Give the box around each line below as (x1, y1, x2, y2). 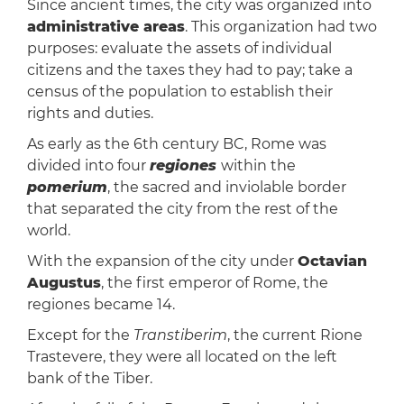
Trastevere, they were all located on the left (26, 348, 337, 366)
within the (220, 157, 296, 175)
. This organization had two (184, 18, 377, 36)
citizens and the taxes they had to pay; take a (26, 61, 353, 79)
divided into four (26, 157, 150, 175)
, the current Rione (226, 326, 363, 344)
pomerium (26, 179, 107, 197)
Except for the (26, 326, 133, 344)
